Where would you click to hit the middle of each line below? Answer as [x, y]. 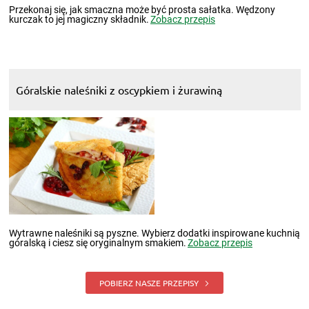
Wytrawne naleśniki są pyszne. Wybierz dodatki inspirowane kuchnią [154, 233]
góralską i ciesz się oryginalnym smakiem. [97, 242]
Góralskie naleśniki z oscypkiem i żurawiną [119, 89]
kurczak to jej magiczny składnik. [79, 19]
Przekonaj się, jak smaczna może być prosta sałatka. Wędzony [142, 9]
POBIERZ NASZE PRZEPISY [150, 282]
